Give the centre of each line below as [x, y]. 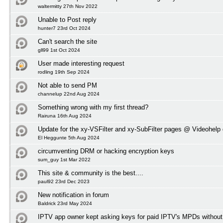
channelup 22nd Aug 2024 [69, 94]
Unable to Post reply [67, 20]
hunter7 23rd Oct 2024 [64, 28]
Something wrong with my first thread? [93, 107]
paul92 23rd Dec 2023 [64, 181]
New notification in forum [73, 195]
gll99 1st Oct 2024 [59, 50]
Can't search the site [67, 42]
